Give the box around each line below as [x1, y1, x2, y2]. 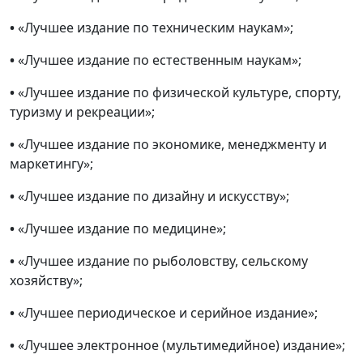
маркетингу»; [10, 155, 93, 173]
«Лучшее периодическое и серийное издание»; [18, 304, 318, 322]
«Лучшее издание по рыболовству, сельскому [18, 252, 308, 271]
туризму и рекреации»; [10, 103, 155, 122]
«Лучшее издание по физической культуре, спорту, [18, 83, 341, 102]
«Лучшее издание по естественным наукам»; [18, 51, 301, 70]
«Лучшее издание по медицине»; [18, 220, 226, 238]
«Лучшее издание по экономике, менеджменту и [18, 135, 327, 154]
